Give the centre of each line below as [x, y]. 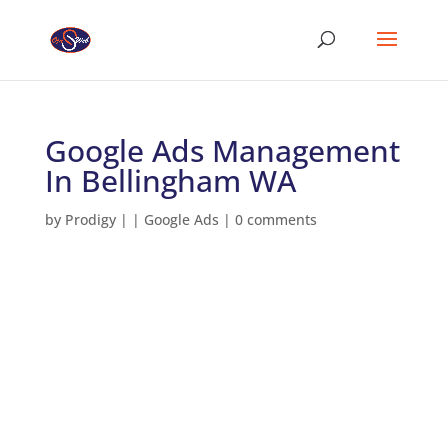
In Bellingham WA [170, 180]
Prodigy [90, 219]
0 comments [275, 219]
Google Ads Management [222, 150]
